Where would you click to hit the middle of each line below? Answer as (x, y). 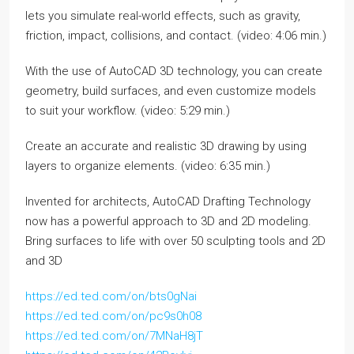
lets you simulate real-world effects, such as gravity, (163, 16)
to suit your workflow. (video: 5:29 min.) (128, 111)
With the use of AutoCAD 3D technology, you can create (174, 71)
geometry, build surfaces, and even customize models (171, 91)
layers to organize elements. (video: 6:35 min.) (148, 166)
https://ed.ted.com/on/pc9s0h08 (113, 316)
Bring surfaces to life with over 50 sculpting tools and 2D (175, 241)
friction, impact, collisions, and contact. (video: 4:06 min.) (176, 36)
